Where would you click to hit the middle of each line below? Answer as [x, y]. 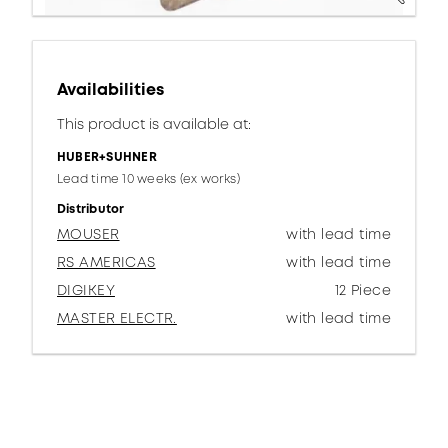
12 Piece [362, 290]
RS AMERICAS [106, 262]
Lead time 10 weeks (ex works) [148, 179]
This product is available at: [154, 124]
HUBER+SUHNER [107, 157]
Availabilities [110, 89]
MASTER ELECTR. [117, 318]
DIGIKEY [86, 290]
